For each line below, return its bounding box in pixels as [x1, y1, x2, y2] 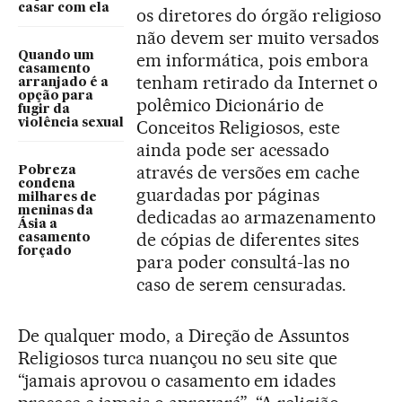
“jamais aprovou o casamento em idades [18, 370, 336, 392]
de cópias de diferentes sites [136, 229, 360, 251]
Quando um [18, 48, 94, 62]
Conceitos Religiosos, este [136, 117, 340, 139]
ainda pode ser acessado [136, 139, 329, 162]
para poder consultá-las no [136, 251, 350, 274]
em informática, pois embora [136, 49, 369, 72]
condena [18, 177, 75, 190]
